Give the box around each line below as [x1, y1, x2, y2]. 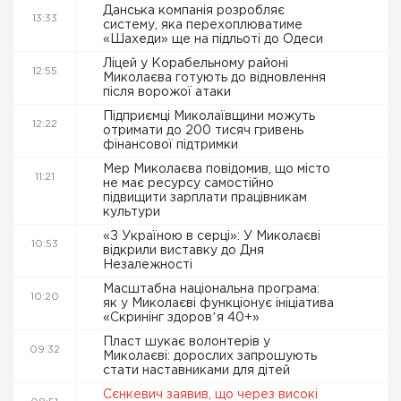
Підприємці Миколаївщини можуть [103, 111, 315, 122]
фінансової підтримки [103, 140, 242, 150]
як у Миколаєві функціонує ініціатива [103, 298, 334, 309]
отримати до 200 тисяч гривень [103, 125, 303, 136]
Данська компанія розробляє [103, 5, 285, 16]
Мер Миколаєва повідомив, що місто [103, 164, 330, 175]
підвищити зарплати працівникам [103, 192, 307, 203]
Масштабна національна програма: [103, 284, 320, 294]
